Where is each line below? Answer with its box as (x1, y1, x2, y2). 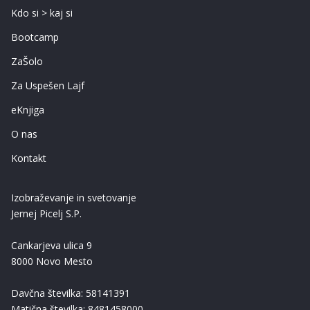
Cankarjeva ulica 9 (11, 238, 92, 252)
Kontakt (11, 151, 46, 165)
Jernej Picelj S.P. (11, 206, 82, 220)
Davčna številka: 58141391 (11, 286, 130, 300)
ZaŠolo (11, 54, 43, 68)
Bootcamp (11, 30, 59, 44)
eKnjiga (11, 102, 44, 116)
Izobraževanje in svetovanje (11, 190, 136, 204)
